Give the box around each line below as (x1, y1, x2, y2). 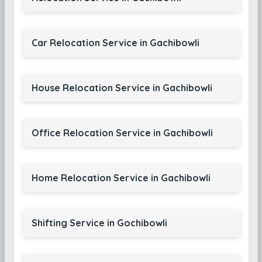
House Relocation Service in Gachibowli (31, 82, 212, 94)
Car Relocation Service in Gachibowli (31, 37, 199, 49)
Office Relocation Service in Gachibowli (31, 127, 213, 139)
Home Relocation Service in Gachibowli (31, 172, 211, 184)
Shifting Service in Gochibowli (31, 217, 167, 229)
